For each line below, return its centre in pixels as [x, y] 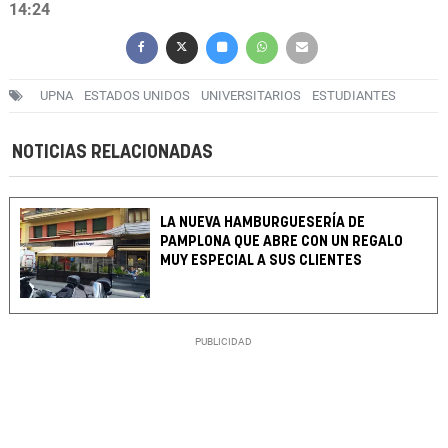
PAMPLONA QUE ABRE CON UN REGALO [282, 242]
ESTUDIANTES [354, 96]
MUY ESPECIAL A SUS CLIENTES [261, 261]
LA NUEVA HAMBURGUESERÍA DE [263, 223]
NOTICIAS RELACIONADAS [112, 153]
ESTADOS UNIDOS [137, 96]
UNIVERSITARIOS [251, 96]
